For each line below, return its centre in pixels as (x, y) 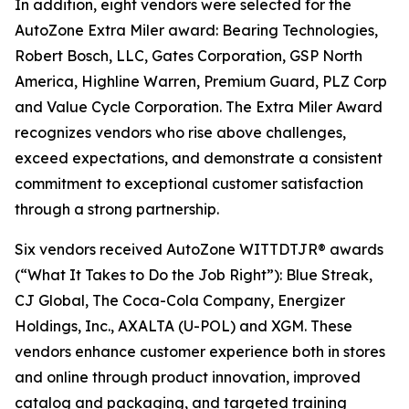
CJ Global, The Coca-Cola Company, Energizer (180, 300)
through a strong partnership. (117, 209)
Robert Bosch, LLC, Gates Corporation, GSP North (189, 56)
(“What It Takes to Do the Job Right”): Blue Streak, (194, 275)
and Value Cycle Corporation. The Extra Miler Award (199, 107)
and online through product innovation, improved (188, 377)
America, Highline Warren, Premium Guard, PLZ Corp (201, 81)
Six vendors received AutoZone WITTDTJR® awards (199, 249)
